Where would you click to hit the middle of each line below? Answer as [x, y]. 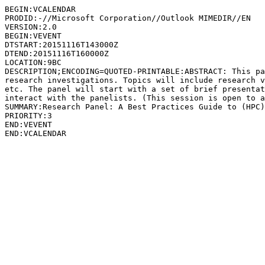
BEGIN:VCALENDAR [40, 9]
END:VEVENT [28, 125]
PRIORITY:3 [28, 116]
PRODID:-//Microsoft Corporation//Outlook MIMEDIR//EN [128, 18]
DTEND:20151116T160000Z [57, 54]
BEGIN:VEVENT [33, 36]
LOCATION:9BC [33, 62]
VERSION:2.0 [31, 27]
